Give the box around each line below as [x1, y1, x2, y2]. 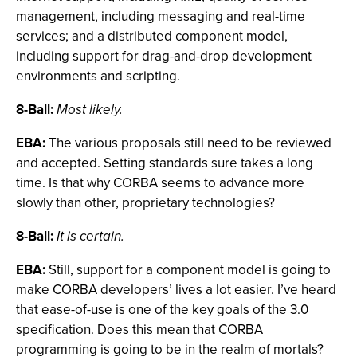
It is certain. [57, 226, 124, 246]
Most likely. [57, 100, 123, 120]
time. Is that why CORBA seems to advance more [16, 173, 304, 193]
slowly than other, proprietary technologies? [16, 193, 275, 213]
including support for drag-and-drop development [16, 46, 312, 66]
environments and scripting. [16, 66, 180, 86]
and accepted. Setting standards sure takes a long [16, 153, 313, 173]
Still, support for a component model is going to [45, 260, 331, 280]
